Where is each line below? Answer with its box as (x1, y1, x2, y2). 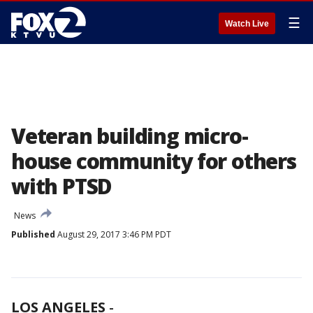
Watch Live (225, 19, 269, 29)
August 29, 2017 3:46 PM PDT (55, 228, 171, 240)
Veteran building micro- (11, 122, 248, 150)
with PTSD (11, 172, 112, 201)
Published (11, 228, 55, 240)
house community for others (11, 147, 296, 175)
